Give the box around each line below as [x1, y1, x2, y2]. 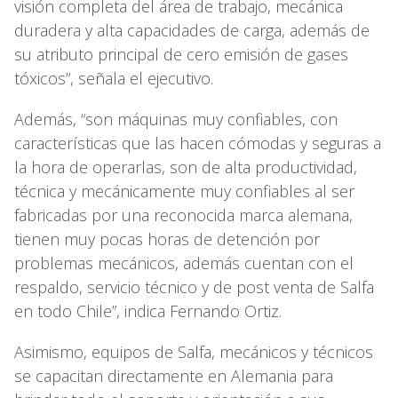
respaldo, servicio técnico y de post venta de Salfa [14, 275, 374, 298]
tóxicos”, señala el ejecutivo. [14, 67, 213, 89]
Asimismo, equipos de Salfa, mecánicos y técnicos [14, 340, 373, 362]
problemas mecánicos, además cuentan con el [14, 251, 354, 274]
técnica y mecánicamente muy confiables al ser [14, 179, 354, 202]
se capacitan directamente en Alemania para [14, 364, 333, 386]
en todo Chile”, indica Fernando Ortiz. [14, 299, 282, 322]
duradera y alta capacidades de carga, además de [14, 19, 370, 41]
